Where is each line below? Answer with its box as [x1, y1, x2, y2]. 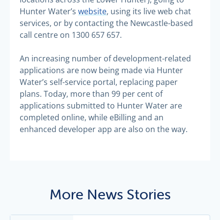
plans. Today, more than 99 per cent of [20, 88, 163, 99]
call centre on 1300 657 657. [20, 29, 122, 40]
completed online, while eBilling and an [20, 111, 164, 123]
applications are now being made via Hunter [20, 64, 183, 76]
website [78, 5, 107, 17]
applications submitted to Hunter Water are [20, 100, 182, 111]
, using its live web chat [107, 5, 191, 17]
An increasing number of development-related [20, 53, 191, 64]
